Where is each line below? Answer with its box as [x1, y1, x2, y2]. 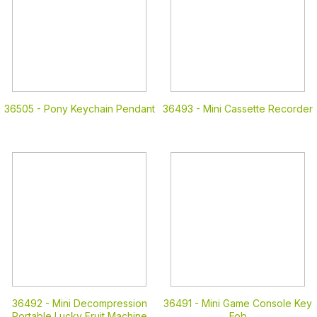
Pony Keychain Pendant [43, 103, 155, 115]
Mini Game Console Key [202, 297, 312, 309]
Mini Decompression [52, 297, 147, 309]
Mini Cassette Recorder [203, 103, 313, 115]
